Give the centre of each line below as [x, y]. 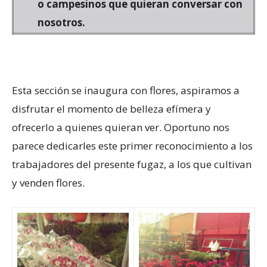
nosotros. [61, 22]
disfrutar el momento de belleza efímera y [111, 108]
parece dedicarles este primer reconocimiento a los [132, 145]
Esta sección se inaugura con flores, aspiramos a [126, 90]
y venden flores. [48, 182]
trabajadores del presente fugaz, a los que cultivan [132, 164]
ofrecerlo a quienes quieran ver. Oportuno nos [121, 127]
